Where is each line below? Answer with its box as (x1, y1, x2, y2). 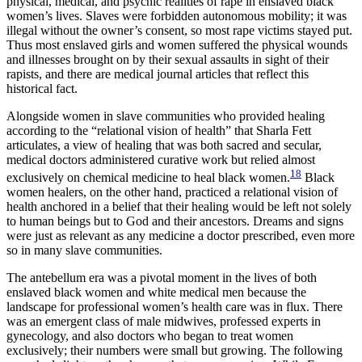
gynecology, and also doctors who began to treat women (6, 329, 293, 343)
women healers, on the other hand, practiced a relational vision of (6, 185, 338, 199)
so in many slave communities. (6, 243, 162, 257)
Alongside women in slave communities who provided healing (6, 108, 325, 123)
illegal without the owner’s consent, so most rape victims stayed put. (6, 23, 352, 37)
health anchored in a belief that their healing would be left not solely (6, 200, 351, 213)
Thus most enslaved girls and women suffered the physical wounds (6, 37, 347, 52)
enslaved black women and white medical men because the (6, 285, 306, 299)
